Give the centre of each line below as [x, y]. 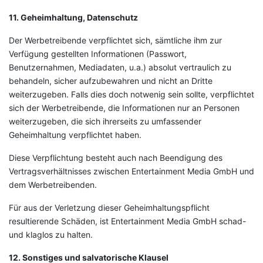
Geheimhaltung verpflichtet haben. [75, 135]
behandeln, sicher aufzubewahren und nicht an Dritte [111, 81]
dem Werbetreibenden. [53, 185]
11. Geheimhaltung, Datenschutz [73, 17]
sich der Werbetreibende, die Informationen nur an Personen [124, 108]
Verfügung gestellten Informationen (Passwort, [98, 54]
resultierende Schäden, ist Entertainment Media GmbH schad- [127, 221]
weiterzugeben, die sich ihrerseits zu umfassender [105, 121]
